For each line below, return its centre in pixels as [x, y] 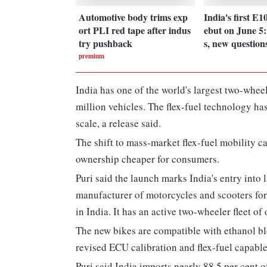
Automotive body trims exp [133, 17]
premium [91, 56]
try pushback [105, 43]
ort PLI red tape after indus [135, 30]
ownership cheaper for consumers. [148, 159]
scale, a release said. [118, 123]
